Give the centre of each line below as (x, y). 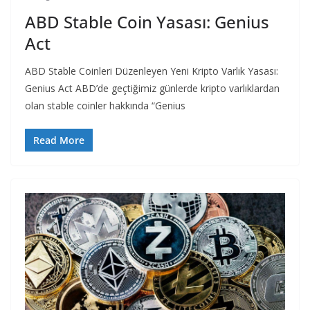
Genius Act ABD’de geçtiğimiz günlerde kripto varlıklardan (152, 89)
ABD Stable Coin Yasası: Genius (147, 22)
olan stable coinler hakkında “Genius (105, 106)
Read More (59, 140)
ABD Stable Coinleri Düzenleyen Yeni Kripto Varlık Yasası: (152, 71)
